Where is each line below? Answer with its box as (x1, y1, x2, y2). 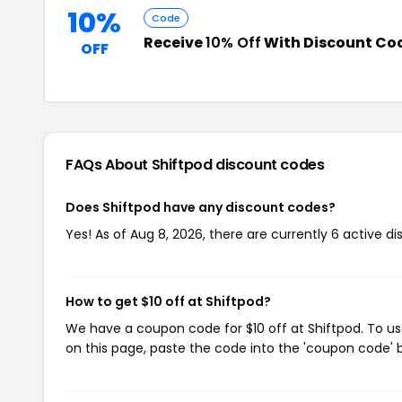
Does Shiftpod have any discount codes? (66, 198, 336, 216)
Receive (144, 32, 205, 53)
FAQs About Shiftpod (66, 154, 216, 175)
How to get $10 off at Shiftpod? (66, 293, 271, 310)
